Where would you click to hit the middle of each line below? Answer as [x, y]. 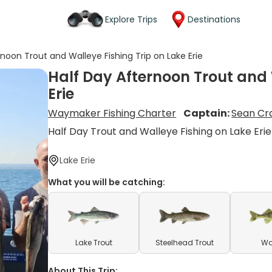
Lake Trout [93, 243]
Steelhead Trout [185, 243]
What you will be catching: [107, 182]
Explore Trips [131, 19]
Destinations [214, 19]
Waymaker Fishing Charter [112, 113]
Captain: [208, 113]
